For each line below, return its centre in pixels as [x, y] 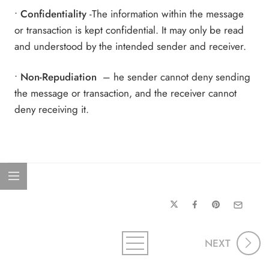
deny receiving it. [52, 109]
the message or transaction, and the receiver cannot [126, 93]
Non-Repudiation [59, 77]
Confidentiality [52, 14]
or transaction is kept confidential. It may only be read [129, 30]
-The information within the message [165, 14]
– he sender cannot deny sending [175, 77]
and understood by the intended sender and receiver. [131, 47]
